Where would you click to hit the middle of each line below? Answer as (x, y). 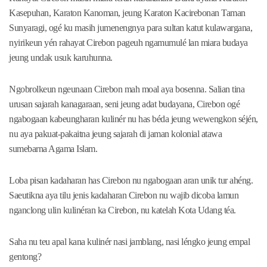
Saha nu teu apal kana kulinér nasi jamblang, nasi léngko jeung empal (129, 242)
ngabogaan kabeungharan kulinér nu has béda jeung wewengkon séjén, (133, 119)
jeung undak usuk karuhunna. (61, 58)
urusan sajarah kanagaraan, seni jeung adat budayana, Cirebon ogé (124, 104)
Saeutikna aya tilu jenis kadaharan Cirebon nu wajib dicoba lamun (124, 195)
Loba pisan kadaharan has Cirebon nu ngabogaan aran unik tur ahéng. (131, 181)
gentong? (25, 257)
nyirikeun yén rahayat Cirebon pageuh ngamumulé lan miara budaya (128, 43)
